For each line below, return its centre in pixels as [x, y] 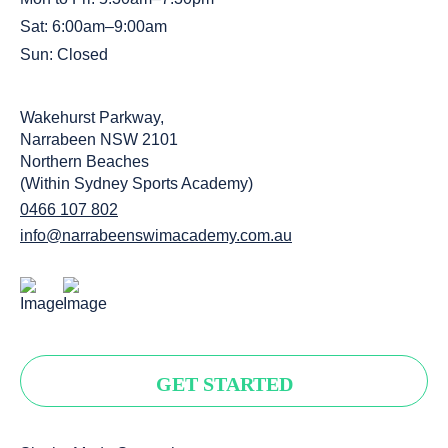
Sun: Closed [64, 54]
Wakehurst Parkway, [97, 117]
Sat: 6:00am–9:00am [93, 26]
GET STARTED [224, 383]
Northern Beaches [84, 161]
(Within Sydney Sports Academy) [136, 183]
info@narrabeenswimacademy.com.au [156, 235]
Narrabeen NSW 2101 [104, 139]
